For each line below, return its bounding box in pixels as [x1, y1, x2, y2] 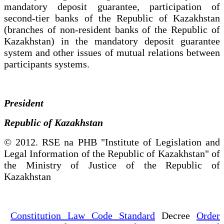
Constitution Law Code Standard [10, 209, 155, 221]
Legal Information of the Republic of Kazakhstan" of [4, 147, 220, 159]
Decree [155, 209, 196, 221]
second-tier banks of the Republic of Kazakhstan [4, 12, 220, 23]
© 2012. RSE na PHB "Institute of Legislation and [4, 136, 220, 147]
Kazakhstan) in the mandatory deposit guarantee [4, 35, 220, 46]
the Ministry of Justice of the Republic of [4, 159, 220, 170]
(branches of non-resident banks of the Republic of [4, 23, 220, 35]
